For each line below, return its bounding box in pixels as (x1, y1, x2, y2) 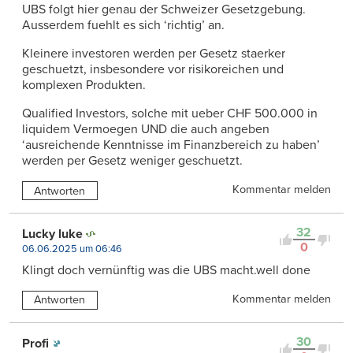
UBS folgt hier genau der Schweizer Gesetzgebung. (22, 2, 306, 18)
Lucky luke (22, 226, 83, 243)
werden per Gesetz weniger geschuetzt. (22, 153, 243, 169)
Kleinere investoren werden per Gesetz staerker (22, 46, 285, 62)
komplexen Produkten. (22, 77, 146, 94)
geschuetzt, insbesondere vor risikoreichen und (22, 61, 284, 78)
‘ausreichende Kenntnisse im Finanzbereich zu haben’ (22, 137, 320, 154)
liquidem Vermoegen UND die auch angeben (22, 121, 269, 138)
